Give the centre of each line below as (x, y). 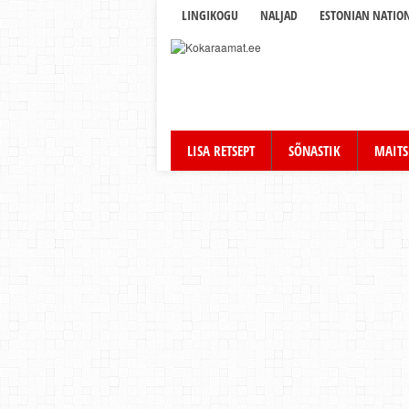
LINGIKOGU (210, 15)
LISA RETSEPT (221, 151)
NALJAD (279, 15)
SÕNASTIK (315, 151)
